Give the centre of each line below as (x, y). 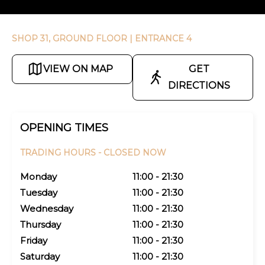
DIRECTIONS (199, 85)
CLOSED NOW (135, 152)
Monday (38, 176)
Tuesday (39, 192)
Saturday (40, 256)
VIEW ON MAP (78, 69)
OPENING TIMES (64, 127)
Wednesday (47, 208)
